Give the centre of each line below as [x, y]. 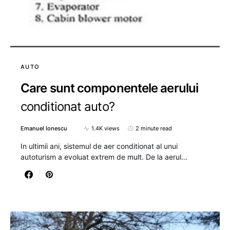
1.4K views [106, 128]
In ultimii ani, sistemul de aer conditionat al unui [99, 146]
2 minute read [154, 128]
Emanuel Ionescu [44, 128]
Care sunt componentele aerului [110, 88]
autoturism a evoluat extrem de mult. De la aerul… [104, 157]
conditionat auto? [68, 107]
